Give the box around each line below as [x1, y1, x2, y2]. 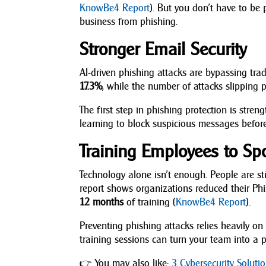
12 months [80, 195, 124, 208]
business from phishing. [80, 15, 178, 28]
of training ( [123, 195, 176, 208]
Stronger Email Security [80, 37, 247, 60]
